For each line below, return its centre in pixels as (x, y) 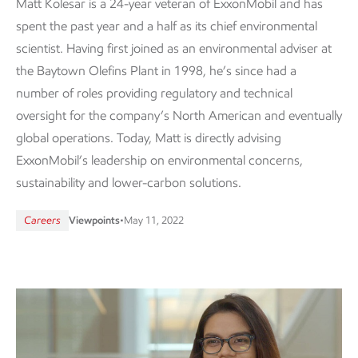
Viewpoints (94, 221)
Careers (42, 221)
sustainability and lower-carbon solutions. (129, 183)
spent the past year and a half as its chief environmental (167, 26)
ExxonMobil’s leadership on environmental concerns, (159, 161)
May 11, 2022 (154, 221)
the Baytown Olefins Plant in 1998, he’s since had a (156, 71)
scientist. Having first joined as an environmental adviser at (174, 49)
